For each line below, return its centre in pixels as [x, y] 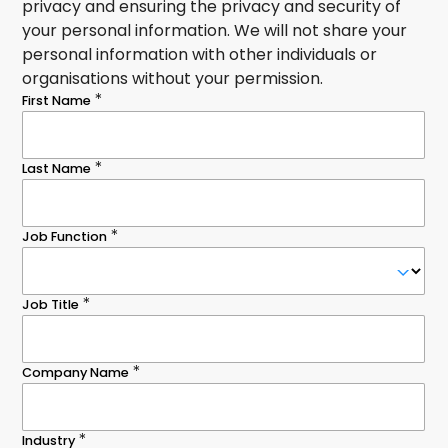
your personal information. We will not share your [215, 31]
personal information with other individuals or [200, 55]
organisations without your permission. [173, 79]
